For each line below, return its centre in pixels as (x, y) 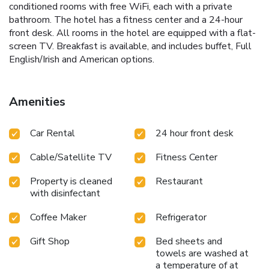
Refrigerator (181, 217)
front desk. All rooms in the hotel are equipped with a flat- (132, 33)
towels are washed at (202, 253)
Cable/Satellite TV (71, 157)
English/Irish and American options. (82, 59)
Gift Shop (50, 241)
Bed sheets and (189, 241)
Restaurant (179, 181)
